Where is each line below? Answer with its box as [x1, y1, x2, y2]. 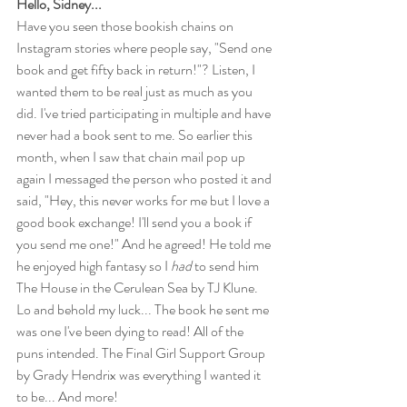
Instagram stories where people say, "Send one [16, 36, 274, 58]
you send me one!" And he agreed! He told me [16, 233, 273, 254]
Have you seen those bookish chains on [16, 15, 236, 36]
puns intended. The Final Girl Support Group [16, 342, 268, 363]
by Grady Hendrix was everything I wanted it [16, 363, 263, 385]
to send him [192, 254, 262, 276]
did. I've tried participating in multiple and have [16, 102, 273, 124]
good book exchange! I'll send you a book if [16, 211, 254, 233]
